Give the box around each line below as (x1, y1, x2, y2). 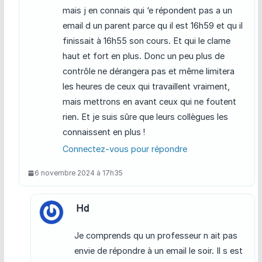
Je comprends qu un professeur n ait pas (74, 230, 237, 241)
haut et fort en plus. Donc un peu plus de (62, 51, 225, 61)
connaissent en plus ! (62, 127, 145, 137)
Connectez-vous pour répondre (62, 144, 187, 154)
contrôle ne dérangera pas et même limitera (62, 66, 235, 77)
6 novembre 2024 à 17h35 (34, 168, 123, 178)
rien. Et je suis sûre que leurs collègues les (62, 112, 228, 122)
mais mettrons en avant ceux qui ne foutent (62, 96, 236, 107)
